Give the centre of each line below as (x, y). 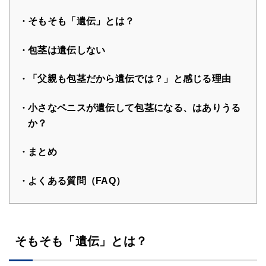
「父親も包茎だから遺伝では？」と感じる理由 (130, 79)
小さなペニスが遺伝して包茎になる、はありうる (134, 107)
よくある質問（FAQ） (77, 180)
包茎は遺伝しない (67, 50)
